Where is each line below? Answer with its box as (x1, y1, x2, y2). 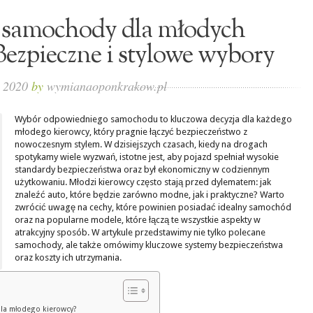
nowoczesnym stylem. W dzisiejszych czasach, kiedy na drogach (15, 139, 268, 150)
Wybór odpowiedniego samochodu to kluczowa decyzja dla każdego (15, 114, 292, 124)
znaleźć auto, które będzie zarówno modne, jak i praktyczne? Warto (15, 189, 284, 200)
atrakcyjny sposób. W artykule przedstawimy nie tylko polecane (15, 227, 265, 238)
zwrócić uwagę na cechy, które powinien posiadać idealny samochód (15, 202, 291, 212)
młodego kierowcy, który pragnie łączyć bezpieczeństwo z (15, 126, 247, 137)
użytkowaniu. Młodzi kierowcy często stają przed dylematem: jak (15, 177, 271, 187)
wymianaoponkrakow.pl (46, 78, 167, 94)
